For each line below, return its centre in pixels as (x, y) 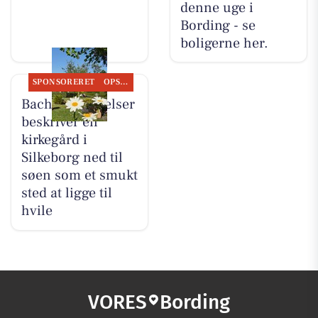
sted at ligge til (66, 193)
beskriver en (59, 122)
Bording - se (218, 25)
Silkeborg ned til (72, 158)
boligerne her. (224, 43)
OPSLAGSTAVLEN (124, 82)
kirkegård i (54, 140)
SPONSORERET (64, 82)
